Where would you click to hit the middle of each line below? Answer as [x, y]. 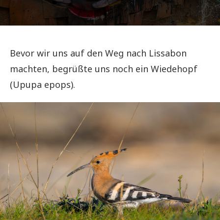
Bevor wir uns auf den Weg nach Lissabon [98, 53]
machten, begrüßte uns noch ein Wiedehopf [104, 69]
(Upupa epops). [42, 84]
